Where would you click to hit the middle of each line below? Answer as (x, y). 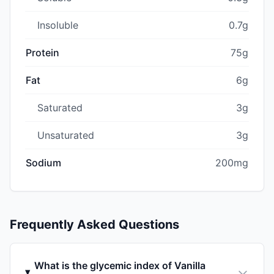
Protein (43, 52)
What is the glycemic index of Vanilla (120, 265)
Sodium (43, 162)
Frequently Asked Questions (94, 224)
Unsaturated (66, 135)
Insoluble (58, 25)
